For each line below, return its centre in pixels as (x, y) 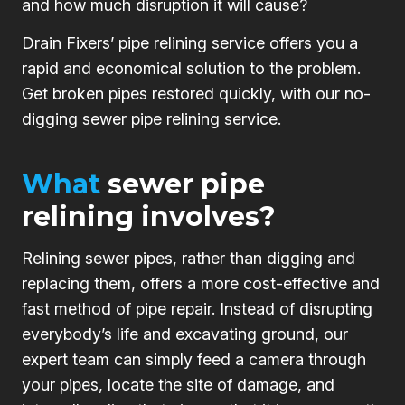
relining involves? (149, 216)
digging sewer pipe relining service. (151, 118)
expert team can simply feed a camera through (194, 359)
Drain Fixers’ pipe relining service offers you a (190, 42)
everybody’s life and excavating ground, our (185, 334)
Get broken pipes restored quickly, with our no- (196, 93)
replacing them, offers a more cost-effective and (201, 283)
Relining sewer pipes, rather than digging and (188, 258)
